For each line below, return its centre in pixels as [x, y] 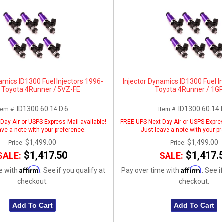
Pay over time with [151, 170]
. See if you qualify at [72, 170]
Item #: [168, 109]
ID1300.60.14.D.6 [42, 108]
